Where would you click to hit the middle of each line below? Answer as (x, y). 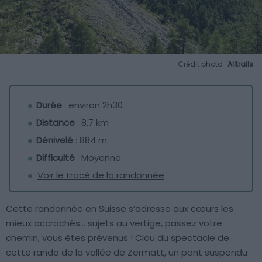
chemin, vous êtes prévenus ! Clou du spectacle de (118, 238)
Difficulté (56, 158)
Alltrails (240, 64)
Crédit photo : (203, 64)
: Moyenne (98, 158)
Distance (56, 123)
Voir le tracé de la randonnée (101, 175)
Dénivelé (55, 140)
